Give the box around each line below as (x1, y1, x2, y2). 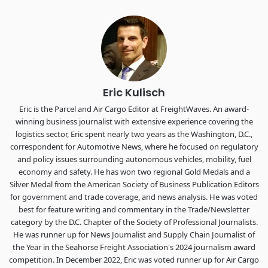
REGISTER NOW (103, 59, 165, 69)
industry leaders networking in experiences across (18, 4, 200, 14)
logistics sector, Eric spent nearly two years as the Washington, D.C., (16, 129, 252, 139)
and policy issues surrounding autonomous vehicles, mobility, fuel (17, 154, 251, 165)
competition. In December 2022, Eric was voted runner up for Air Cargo (9, 254, 259, 265)
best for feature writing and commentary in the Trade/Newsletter (19, 204, 249, 215)
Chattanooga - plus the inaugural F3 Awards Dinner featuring (18, 14, 243, 25)
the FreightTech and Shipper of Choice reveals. (18, 25, 187, 35)
